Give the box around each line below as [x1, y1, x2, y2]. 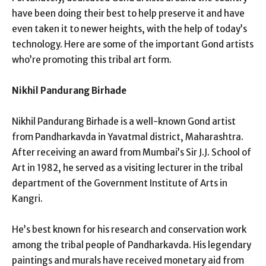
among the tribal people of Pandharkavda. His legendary [12, 239, 251, 251]
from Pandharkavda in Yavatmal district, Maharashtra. [12, 131, 243, 142]
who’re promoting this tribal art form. [12, 53, 172, 65]
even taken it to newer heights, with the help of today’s [12, 23, 247, 34]
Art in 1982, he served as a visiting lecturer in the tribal [12, 161, 243, 173]
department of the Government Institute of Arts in [12, 177, 227, 189]
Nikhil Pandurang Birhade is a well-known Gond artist [12, 115, 236, 127]
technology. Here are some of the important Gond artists [12, 38, 254, 50]
